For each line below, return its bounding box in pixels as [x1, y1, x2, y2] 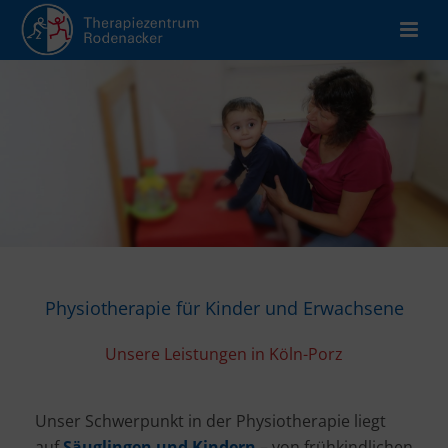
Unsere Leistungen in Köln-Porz [105, 342, 343, 365]
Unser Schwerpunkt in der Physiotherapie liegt [35, 410, 386, 433]
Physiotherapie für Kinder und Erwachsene [44, 295, 404, 320]
